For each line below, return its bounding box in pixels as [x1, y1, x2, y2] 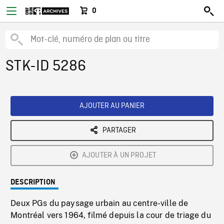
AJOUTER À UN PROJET [81, 150, 156, 160]
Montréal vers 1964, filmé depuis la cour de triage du [10, 210, 211, 220]
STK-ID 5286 [5, 57, 86, 76]
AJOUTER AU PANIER [79, 101, 144, 111]
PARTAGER [102, 125, 136, 135]
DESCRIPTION [10, 178, 55, 186]
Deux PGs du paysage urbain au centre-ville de [10, 198, 188, 208]
